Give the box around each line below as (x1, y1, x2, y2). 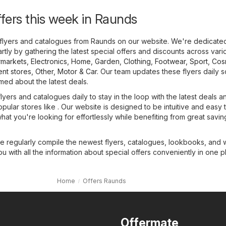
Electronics (31, 56, 67, 66)
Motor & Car (58, 67, 97, 76)
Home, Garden (71, 56, 120, 66)
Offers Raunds (83, 177, 126, 185)
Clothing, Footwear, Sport (124, 56, 208, 66)
